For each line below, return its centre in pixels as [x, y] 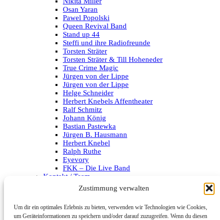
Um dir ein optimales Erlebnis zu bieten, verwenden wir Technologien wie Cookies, [110, 207]
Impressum [60, 185]
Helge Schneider [88, 93]
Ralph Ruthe [82, 151]
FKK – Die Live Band [96, 168]
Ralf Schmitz [82, 110]
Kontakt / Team [67, 177]
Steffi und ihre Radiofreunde [107, 43]
